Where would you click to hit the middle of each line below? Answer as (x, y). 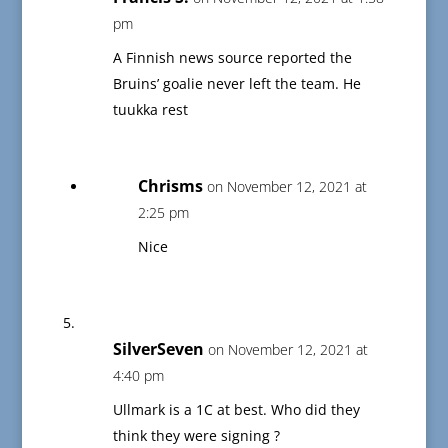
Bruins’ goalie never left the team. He (236, 84)
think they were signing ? (196, 436)
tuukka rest (150, 110)
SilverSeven (158, 349)
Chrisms (170, 186)
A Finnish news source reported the (232, 58)
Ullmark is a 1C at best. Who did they (236, 410)
